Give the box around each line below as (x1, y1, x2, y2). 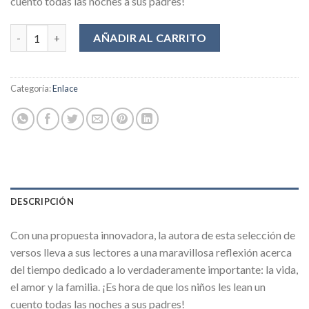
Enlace (52, 83, 78, 94)
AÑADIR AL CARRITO (93, 31, 207, 45)
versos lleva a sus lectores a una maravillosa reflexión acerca (10, 246, 292, 259)
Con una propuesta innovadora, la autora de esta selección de (10, 228, 295, 242)
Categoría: (10, 83, 52, 94)
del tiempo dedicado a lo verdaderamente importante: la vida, (10, 263, 298, 277)
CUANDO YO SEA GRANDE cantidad (10, 26, 179, 38)
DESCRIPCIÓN (10, 196, 74, 208)
